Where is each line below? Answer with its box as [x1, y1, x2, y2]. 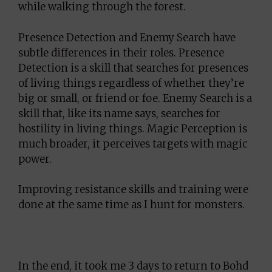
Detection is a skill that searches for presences [18, 61, 248, 75]
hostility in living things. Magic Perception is [18, 121, 247, 135]
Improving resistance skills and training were [18, 183, 248, 196]
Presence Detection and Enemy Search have [18, 30, 236, 44]
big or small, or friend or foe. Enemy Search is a [18, 91, 252, 105]
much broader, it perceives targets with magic [18, 137, 248, 151]
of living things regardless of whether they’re [18, 76, 244, 90]
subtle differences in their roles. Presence [18, 46, 224, 59]
